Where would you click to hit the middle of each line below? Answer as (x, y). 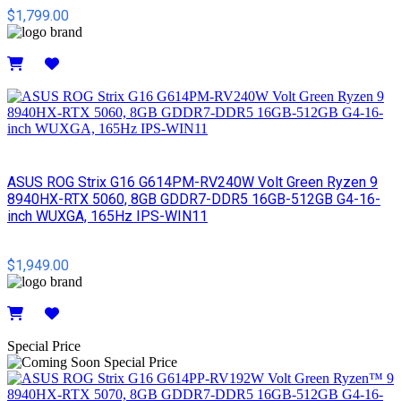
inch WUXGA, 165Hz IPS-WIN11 (107, 217)
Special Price (44, 346)
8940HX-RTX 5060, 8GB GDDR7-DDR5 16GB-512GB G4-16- (194, 200)
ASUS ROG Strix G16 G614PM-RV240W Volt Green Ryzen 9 (192, 183)
